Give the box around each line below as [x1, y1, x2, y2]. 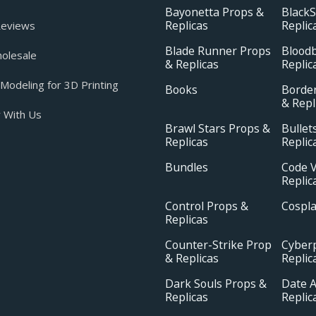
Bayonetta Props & [165, 4, 264, 20]
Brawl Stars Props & [165, 121, 270, 137]
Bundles [165, 159, 208, 176]
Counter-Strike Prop [165, 237, 272, 253]
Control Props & [165, 198, 248, 214]
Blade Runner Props [165, 43, 271, 59]
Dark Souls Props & [165, 276, 267, 292]
